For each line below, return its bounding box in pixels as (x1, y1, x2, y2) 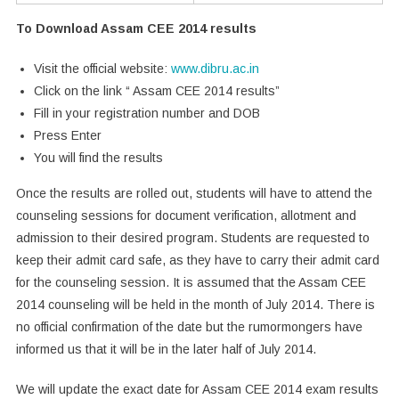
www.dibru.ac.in (170, 61, 259, 76)
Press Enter (33, 127, 102, 142)
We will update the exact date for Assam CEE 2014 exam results (15, 381, 379, 396)
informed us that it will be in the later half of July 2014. (15, 341, 316, 356)
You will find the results (33, 150, 163, 165)
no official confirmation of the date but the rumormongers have (15, 319, 362, 334)
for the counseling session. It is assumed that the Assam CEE (15, 274, 366, 289)
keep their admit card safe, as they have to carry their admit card (15, 252, 379, 267)
